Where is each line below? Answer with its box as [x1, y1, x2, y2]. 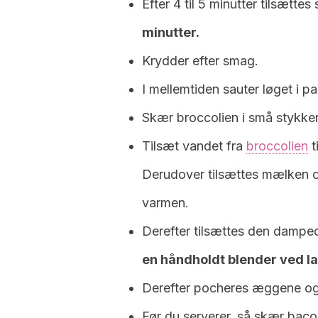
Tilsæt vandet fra [142, 138, 246, 153]
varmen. [142, 195, 189, 210]
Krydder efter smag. [142, 53, 258, 68]
